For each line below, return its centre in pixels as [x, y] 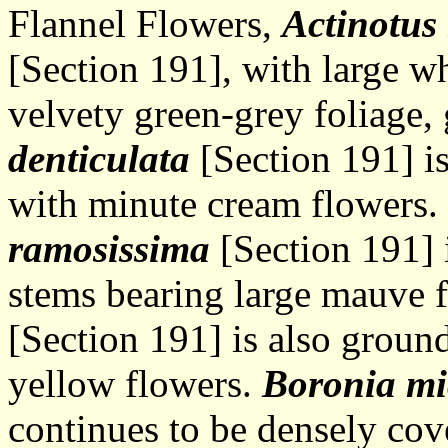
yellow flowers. [135, 383]
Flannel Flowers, [145, 23]
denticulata [99, 158]
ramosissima [109, 248]
